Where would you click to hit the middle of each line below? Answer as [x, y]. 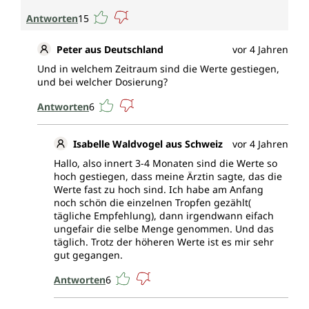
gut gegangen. [88, 255]
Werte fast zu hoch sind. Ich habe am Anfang [159, 190]
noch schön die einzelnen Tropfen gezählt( [152, 203]
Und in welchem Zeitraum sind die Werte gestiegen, [158, 69]
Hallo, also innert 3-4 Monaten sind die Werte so [166, 163]
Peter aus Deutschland [110, 50]
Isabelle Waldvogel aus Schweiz [148, 144]
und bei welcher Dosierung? [102, 82]
